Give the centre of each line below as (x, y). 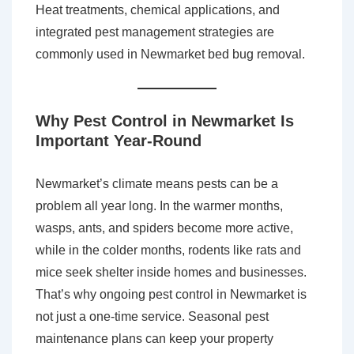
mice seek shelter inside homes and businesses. (171, 273)
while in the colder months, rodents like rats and (168, 250)
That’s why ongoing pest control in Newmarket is (171, 295)
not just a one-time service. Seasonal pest (152, 317)
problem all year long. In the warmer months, (159, 206)
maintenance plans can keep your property (154, 339)
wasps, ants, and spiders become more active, (164, 228)
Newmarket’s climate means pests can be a (157, 184)
